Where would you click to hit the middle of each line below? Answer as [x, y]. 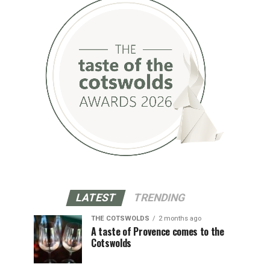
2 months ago [180, 218]
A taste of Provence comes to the [158, 231]
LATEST [96, 197]
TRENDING [159, 197]
